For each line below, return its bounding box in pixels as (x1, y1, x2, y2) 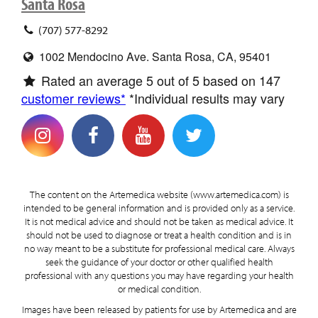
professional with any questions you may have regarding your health (24, 270, 294, 282)
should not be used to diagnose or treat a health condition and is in (26, 229, 292, 241)
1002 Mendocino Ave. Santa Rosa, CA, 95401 (35, 48, 271, 65)
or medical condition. (117, 283, 201, 295)
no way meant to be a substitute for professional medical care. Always (23, 243, 295, 255)
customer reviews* (21, 88, 126, 107)
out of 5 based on (153, 70, 260, 89)
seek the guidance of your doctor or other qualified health (45, 256, 273, 268)
